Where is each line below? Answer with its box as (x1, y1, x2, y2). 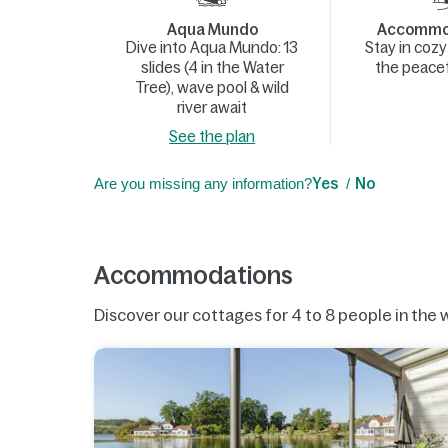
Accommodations (94, 262, 294, 289)
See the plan (169, 128, 256, 145)
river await (177, 99, 248, 116)
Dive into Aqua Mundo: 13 (126, 39, 299, 56)
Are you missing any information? (94, 175, 313, 192)
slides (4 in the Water (140, 59, 284, 76)
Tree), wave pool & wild (135, 79, 290, 96)
